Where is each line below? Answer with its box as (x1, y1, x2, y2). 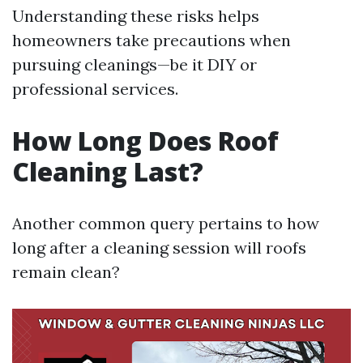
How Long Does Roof (12, 123, 279, 158)
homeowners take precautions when (12, 30, 291, 50)
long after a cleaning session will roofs (12, 237, 306, 258)
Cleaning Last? (12, 154, 203, 189)
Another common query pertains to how (12, 213, 319, 233)
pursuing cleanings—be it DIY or (12, 54, 257, 75)
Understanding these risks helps (12, 6, 259, 26)
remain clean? (12, 262, 120, 282)
